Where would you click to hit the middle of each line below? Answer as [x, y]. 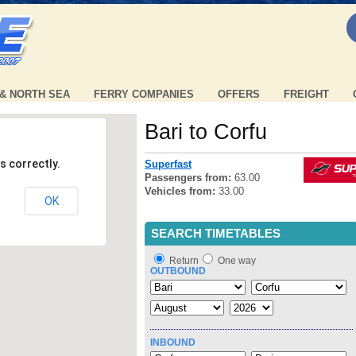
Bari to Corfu [206, 132]
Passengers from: [190, 178]
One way [237, 260]
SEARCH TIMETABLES [216, 233]
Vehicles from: [182, 192]
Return [184, 260]
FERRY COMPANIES [144, 94]
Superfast [168, 164]
